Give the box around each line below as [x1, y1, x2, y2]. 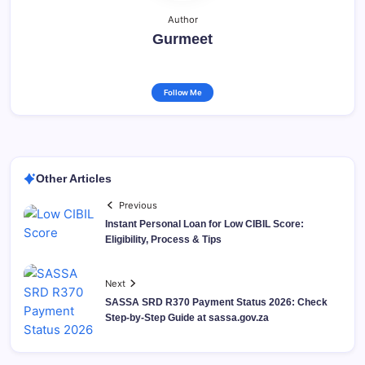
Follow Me [163, 88, 202, 98]
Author [167, 14, 198, 26]
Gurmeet [152, 31, 213, 48]
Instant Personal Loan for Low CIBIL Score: [105, 218, 304, 230]
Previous [119, 199, 158, 211]
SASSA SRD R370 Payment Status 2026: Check [105, 296, 328, 308]
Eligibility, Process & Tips [105, 233, 222, 245]
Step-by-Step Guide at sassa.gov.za [105, 311, 269, 323]
